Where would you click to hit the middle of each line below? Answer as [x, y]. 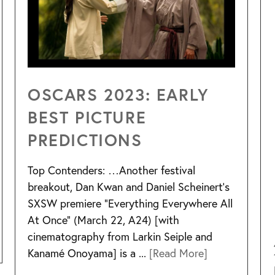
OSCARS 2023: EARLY [118, 95]
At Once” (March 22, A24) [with [103, 220]
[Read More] [178, 253]
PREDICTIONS [85, 140]
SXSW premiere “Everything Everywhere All [130, 203]
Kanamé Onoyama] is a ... [88, 253]
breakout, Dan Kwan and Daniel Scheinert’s [129, 187]
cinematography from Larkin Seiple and [120, 237]
